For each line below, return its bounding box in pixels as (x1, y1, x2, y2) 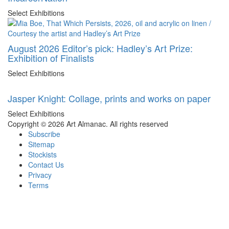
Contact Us (28, 159, 64, 170)
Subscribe (28, 128, 60, 139)
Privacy (28, 169, 52, 180)
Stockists (28, 149, 57, 159)
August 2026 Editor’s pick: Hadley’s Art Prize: (8, 41, 193, 55)
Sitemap (28, 139, 55, 149)
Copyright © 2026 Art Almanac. (8, 118, 110, 129)
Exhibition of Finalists (8, 51, 94, 64)
